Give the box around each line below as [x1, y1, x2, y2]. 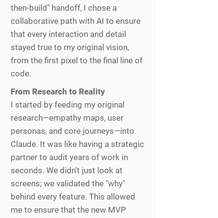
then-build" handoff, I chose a [11, 3, 117, 13]
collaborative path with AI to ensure [11, 16, 141, 26]
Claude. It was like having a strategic [11, 139, 144, 149]
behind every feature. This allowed [11, 192, 135, 201]
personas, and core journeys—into [11, 126, 134, 136]
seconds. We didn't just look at [11, 165, 123, 175]
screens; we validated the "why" [11, 179, 125, 188]
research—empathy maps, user [11, 113, 124, 123]
